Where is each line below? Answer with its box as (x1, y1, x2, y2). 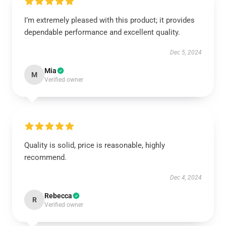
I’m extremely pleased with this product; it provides (24, 16, 195, 25)
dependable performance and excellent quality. (24, 28, 180, 37)
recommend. (24, 153, 67, 162)
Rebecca (44, 192, 72, 200)
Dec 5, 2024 (170, 49, 202, 56)
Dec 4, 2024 (170, 174, 202, 181)
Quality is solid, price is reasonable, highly (24, 141, 165, 150)
